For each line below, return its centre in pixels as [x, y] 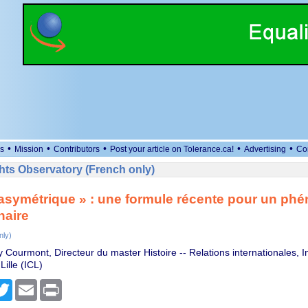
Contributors [77, 149]
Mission [29, 149]
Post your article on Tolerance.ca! [172, 149]
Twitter [26, 285]
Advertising [265, 149]
